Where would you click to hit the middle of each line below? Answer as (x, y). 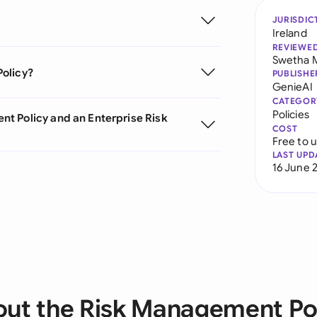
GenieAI (292, 87)
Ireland (289, 33)
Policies (290, 114)
